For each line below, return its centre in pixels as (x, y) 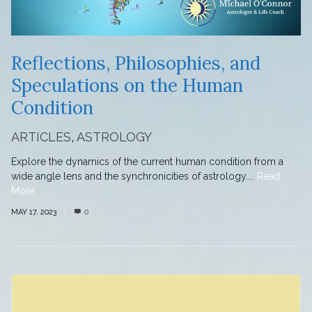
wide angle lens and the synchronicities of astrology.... (134, 176)
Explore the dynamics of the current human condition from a (147, 161)
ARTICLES (41, 136)
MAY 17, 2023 (34, 212)
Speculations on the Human (127, 85)
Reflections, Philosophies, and (136, 63)
